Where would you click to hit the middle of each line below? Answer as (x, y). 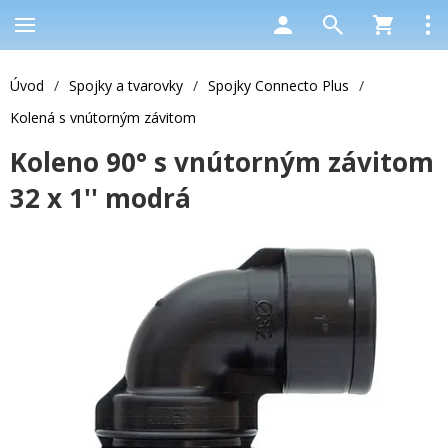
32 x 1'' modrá (100, 198)
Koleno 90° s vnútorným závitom (222, 162)
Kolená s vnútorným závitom (103, 117)
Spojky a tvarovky (126, 85)
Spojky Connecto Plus (278, 85)
